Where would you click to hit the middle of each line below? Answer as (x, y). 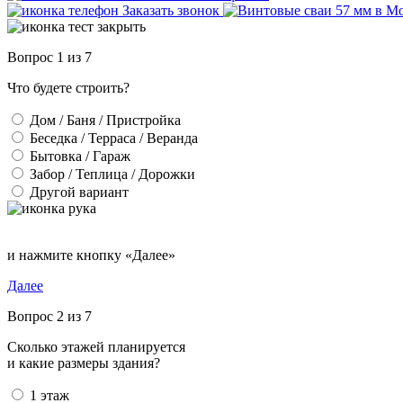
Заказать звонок (171, 10)
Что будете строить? (68, 88)
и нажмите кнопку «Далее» (91, 255)
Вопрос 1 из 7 (49, 57)
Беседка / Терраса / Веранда (114, 138)
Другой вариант (79, 192)
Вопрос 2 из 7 (49, 316)
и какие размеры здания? (84, 363)
